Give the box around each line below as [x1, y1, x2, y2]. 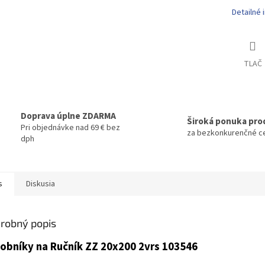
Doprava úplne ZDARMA [21, 109, 116, 122]
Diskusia [26, 178, 55, 190]
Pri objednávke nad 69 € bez [21, 121, 120, 134]
